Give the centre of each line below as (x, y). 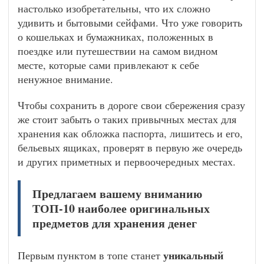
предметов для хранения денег (115, 223)
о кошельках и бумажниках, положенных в (115, 37)
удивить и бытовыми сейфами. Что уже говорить (130, 22)
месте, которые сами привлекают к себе (108, 65)
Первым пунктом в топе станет (90, 255)
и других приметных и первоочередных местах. (127, 161)
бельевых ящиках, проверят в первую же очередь (130, 147)
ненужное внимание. (65, 79)
